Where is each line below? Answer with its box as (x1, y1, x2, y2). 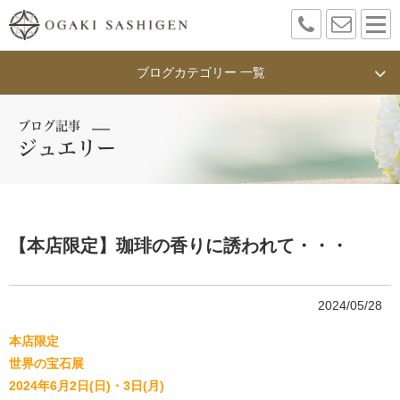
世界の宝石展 (9, 356, 84, 371)
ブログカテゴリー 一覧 (136, 65, 265, 79)
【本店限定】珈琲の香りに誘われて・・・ (9, 236, 348, 255)
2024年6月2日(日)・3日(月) (9, 379, 164, 393)
